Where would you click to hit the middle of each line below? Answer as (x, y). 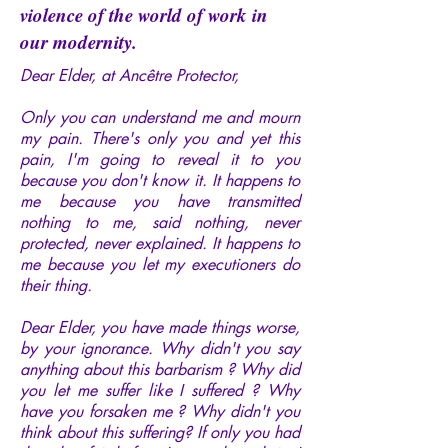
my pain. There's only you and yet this (160, 138)
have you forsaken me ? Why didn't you (160, 411)
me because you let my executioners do (160, 264)
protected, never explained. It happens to (160, 243)
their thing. (56, 285)
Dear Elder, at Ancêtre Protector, (129, 75)
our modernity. (78, 41)
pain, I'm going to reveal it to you (160, 159)
